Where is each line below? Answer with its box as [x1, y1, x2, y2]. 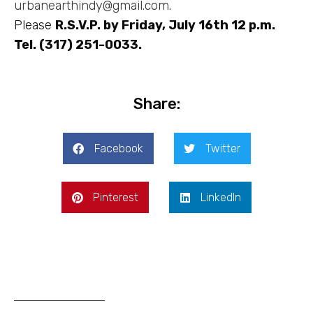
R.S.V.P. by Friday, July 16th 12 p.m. [55, 17, 275, 34]
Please [14, 17, 55, 34]
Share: [133, 94, 180, 114]
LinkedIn [201, 191, 241, 205]
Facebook [94, 142, 143, 156]
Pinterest [93, 191, 138, 205]
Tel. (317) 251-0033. [14, 37, 142, 53]
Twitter [205, 142, 240, 156]
